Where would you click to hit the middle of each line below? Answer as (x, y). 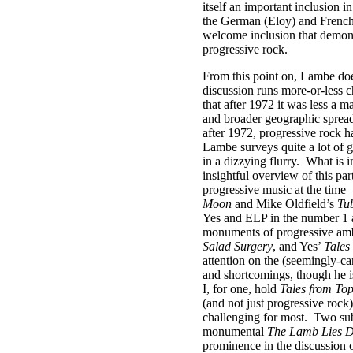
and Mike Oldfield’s (284, 204)
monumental (235, 331)
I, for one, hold (241, 289)
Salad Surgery (238, 246)
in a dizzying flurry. (251, 161)
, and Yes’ (298, 246)
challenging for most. (255, 317)
